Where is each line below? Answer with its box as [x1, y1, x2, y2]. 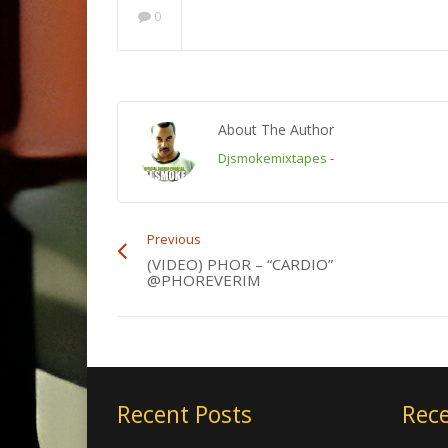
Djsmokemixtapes [218, 149, 327, 167]
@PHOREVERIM [147, 270, 260, 290]
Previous [147, 230, 201, 248]
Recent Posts [117, 398, 252, 430]
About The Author [218, 120, 334, 139]
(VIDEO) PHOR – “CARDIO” [147, 254, 333, 274]
